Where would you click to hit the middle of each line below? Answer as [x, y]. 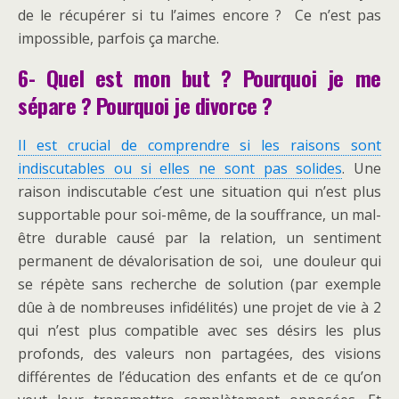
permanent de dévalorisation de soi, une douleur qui [199, 261]
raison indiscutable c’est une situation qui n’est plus [199, 192]
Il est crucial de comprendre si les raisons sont [199, 146]
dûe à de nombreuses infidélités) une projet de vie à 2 [199, 308]
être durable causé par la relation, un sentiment [199, 238]
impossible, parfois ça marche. [118, 39]
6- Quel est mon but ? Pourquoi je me [199, 78]
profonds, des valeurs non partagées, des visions [199, 354]
